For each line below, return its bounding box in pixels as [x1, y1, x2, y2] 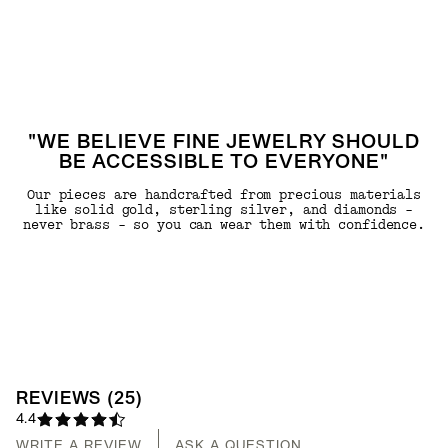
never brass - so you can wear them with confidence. [23, 216, 425, 233]
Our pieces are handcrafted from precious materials [26, 186, 421, 203]
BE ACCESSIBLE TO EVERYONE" [59, 153, 389, 172]
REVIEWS [16, 391, 102, 407]
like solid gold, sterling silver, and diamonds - [34, 201, 414, 218]
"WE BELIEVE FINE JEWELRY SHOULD [28, 133, 420, 152]
